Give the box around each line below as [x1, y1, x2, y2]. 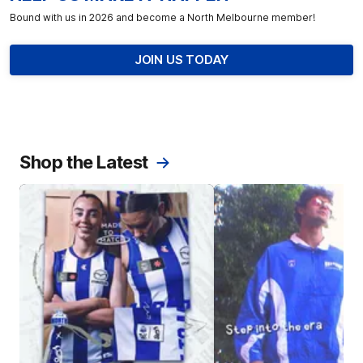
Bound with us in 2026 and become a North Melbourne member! [10, 11, 315, 23]
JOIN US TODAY [134, 51, 229, 67]
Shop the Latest [19, 151, 148, 173]
